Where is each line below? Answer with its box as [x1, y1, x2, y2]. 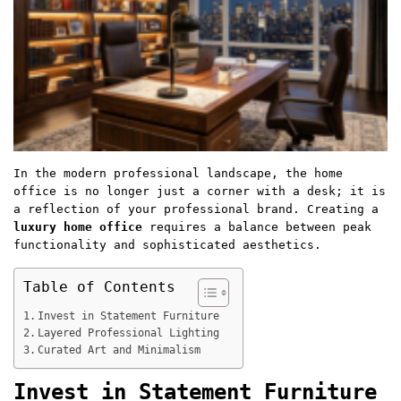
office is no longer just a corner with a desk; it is [13, 184, 386, 199]
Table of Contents [23, 279, 175, 296]
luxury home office [13, 220, 142, 235]
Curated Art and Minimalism [38, 344, 201, 357]
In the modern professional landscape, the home [13, 166, 343, 181]
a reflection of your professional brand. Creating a [13, 202, 379, 217]
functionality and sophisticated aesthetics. [13, 238, 321, 252]
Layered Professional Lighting [38, 327, 220, 340]
